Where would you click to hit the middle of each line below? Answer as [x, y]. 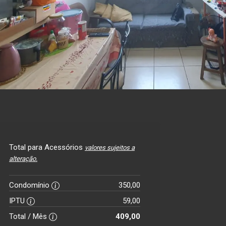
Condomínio [30, 185]
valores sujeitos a [110, 148]
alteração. [23, 159]
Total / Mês [29, 216]
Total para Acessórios [47, 147]
